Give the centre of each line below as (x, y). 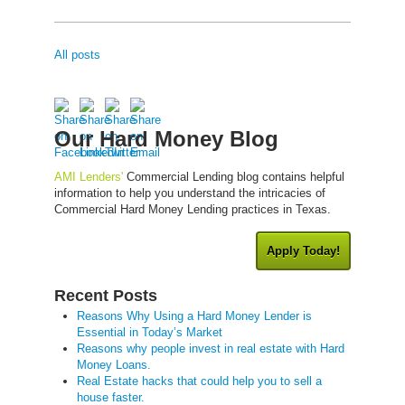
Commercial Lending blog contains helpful (234, 176)
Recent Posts (106, 295)
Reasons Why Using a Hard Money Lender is (194, 316)
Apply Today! (303, 250)
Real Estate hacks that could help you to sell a (199, 381)
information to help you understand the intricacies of (190, 193)
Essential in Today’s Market (150, 332)
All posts (77, 54)
